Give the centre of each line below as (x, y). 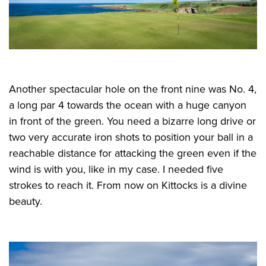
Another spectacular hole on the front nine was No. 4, (133, 89)
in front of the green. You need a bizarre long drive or (132, 121)
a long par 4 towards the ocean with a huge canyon (128, 105)
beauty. (26, 202)
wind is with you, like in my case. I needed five (116, 170)
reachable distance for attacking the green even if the (133, 153)
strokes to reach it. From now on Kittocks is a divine (128, 186)
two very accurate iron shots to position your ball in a (131, 137)
